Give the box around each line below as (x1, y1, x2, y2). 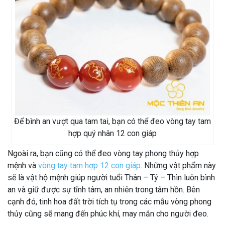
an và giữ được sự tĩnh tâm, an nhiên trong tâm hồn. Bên (8, 184, 200, 194)
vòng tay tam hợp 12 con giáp (38, 160, 141, 170)
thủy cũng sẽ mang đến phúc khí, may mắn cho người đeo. (8, 208, 208, 218)
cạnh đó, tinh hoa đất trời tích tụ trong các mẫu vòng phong (8, 196, 211, 206)
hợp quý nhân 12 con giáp (68, 128, 157, 138)
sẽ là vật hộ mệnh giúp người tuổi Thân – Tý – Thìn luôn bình (8, 172, 215, 182)
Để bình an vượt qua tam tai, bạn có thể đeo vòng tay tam (14, 116, 211, 126)
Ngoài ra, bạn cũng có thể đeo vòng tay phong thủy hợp (8, 148, 199, 158)
